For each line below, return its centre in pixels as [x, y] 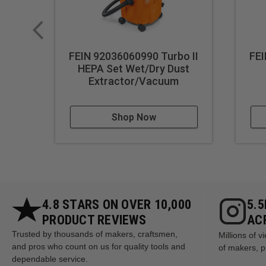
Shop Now [134, 118]
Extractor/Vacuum [134, 81]
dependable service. [50, 259]
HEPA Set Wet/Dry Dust [134, 69]
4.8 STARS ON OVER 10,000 [117, 205]
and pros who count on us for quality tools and [99, 247]
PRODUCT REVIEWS [94, 220]
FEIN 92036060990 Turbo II [134, 56]
